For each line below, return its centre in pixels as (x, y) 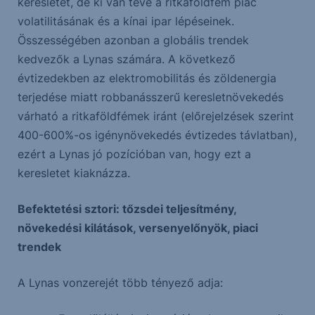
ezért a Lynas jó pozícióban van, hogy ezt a (134, 154)
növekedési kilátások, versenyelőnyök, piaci (137, 228)
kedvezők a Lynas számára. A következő (126, 59)
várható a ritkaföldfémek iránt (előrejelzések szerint (155, 116)
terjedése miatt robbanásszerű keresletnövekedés (150, 97)
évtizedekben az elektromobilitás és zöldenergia (147, 78)
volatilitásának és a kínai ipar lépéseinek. (126, 21)
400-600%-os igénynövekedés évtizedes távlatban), (157, 135)
